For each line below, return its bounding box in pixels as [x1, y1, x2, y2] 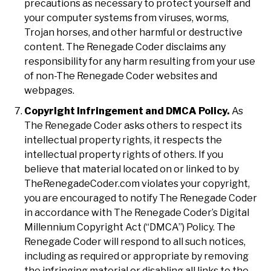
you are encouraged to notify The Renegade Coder [24, 192, 257, 204]
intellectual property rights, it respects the [24, 134, 222, 146]
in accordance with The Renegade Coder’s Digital [24, 206, 249, 218]
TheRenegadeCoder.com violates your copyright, [24, 177, 250, 189]
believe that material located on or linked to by [24, 163, 239, 175]
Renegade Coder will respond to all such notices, [24, 235, 246, 247]
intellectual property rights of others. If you [24, 148, 223, 160]
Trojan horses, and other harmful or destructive [24, 26, 243, 38]
